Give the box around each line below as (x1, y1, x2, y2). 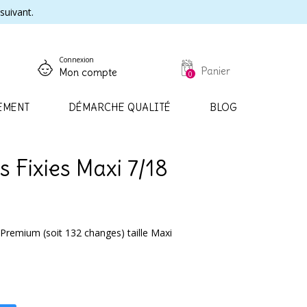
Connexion (59, 55, 94, 64)
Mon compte (59, 66, 117, 79)
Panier (201, 64, 230, 77)
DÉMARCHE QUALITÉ (69, 101, 171, 114)
